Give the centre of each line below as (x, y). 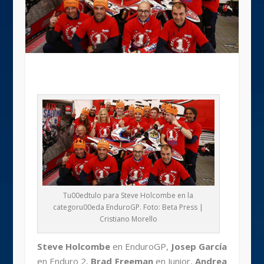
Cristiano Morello (128, 219)
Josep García (199, 247)
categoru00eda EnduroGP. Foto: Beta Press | (128, 207)
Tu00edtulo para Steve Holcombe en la (128, 196)
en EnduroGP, (141, 247)
